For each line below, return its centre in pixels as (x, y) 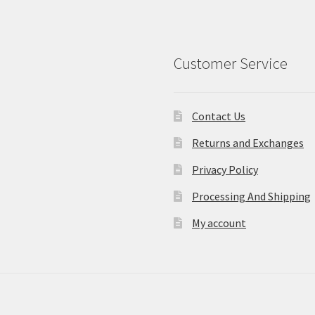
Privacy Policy (225, 170)
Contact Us (219, 116)
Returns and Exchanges (248, 143)
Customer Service (231, 63)
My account (219, 223)
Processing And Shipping (252, 197)
